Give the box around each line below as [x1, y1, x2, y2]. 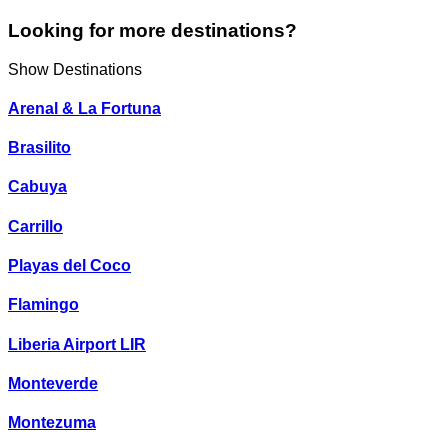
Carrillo [8, 217, 63, 235]
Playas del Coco [8, 256, 131, 274]
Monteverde [8, 374, 98, 392]
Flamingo [8, 296, 79, 314]
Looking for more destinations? [8, 19, 297, 41]
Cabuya [8, 178, 67, 196]
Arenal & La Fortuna [8, 99, 161, 117]
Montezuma [8, 414, 96, 432]
